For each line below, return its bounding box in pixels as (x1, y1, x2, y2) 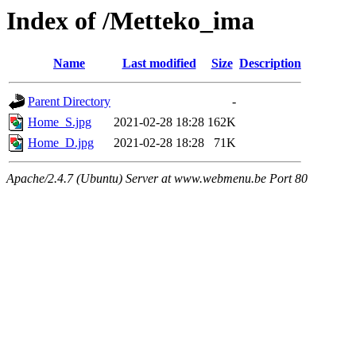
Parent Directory (28, 95, 110, 109)
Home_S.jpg (28, 115, 91, 130)
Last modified (122, 56, 196, 71)
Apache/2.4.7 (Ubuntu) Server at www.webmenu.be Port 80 (6, 172, 308, 186)
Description (239, 56, 301, 71)
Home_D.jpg (28, 136, 94, 150)
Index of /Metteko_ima (6, 6, 254, 35)
